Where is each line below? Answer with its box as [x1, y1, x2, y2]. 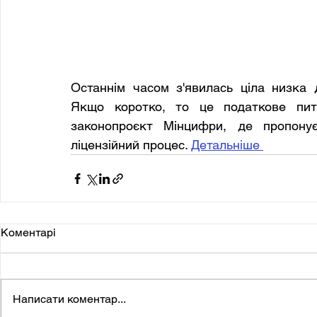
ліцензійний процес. [71, 137, 191, 153]
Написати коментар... [13, 292, 126, 306]
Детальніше [191, 137, 263, 153]
